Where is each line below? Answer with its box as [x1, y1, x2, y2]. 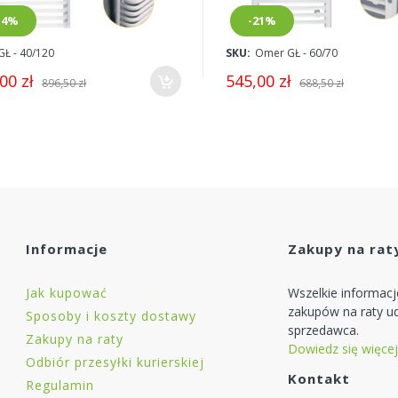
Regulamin [26, 377, 94, 394]
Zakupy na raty [26, 330, 123, 348]
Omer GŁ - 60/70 [254, 44, 338, 60]
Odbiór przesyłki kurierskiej [26, 354, 204, 371]
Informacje [26, 240, 107, 259]
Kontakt [288, 370, 351, 388]
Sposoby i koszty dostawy [26, 307, 196, 325]
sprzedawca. [288, 322, 360, 339]
